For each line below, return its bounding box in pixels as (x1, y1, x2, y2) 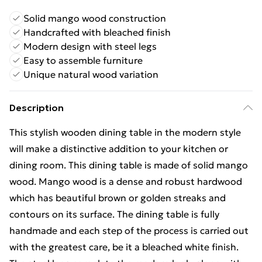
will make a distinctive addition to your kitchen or (9, 143, 228, 154)
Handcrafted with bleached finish (23, 26, 171, 38)
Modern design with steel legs (23, 40, 157, 52)
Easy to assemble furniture (23, 54, 143, 66)
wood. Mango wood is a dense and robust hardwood (9, 175, 242, 187)
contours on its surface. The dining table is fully (9, 208, 219, 220)
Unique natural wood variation (23, 68, 158, 80)
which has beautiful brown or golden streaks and (9, 192, 226, 204)
